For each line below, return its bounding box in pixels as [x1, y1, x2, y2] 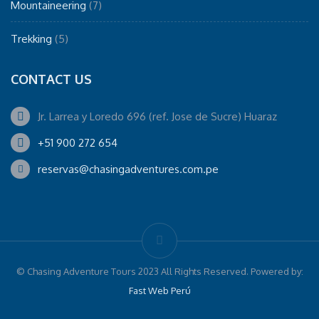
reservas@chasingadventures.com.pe [38, 162, 219, 176]
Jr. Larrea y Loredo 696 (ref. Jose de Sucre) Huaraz [38, 109, 277, 123]
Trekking [11, 31, 52, 46]
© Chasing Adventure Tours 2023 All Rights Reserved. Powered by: [16, 265, 303, 277]
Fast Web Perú [128, 284, 191, 296]
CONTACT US [11, 70, 92, 87]
